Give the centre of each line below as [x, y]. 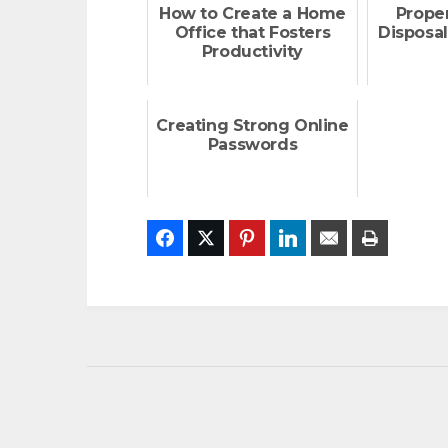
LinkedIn [332, 238]
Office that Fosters [252, 32]
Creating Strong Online [252, 125]
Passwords [252, 144]
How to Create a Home [252, 13]
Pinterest [294, 238]
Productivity [252, 51]
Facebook [213, 238]
